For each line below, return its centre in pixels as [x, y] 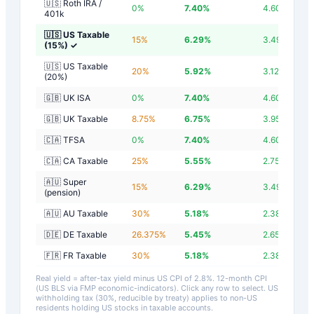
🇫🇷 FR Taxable [75, 255]
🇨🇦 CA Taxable [76, 161]
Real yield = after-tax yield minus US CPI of [115, 278]
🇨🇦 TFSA [64, 139]
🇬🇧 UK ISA [67, 97]
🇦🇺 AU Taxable [76, 213]
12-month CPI [242, 278]
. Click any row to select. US [227, 288]
